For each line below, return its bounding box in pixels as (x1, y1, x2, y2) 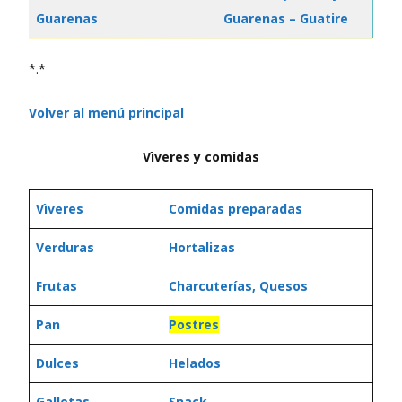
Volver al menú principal (29, 104, 184, 121)
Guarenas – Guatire (223, 10, 348, 27)
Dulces (36, 354, 79, 371)
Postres (169, 316, 219, 333)
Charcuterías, (169, 277, 256, 294)
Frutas (36, 277, 77, 294)
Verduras (36, 239, 94, 256)
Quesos (259, 277, 308, 294)
